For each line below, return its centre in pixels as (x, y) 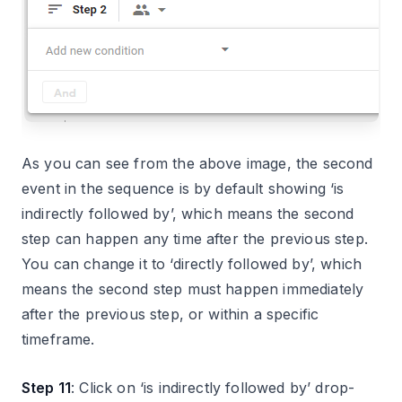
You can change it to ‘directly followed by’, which (192, 264)
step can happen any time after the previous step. (195, 239)
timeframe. (58, 340)
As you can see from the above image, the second (197, 164)
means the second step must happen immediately (193, 289)
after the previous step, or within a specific (170, 315)
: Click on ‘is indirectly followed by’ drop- (213, 388)
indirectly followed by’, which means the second (188, 214)
